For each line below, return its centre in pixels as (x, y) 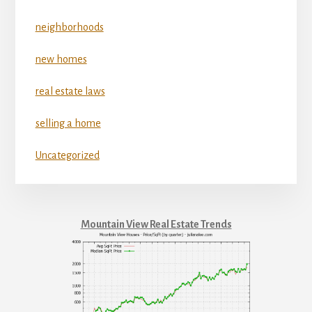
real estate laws (70, 91)
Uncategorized (67, 155)
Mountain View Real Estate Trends (156, 224)
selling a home (68, 123)
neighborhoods (69, 27)
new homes (61, 59)
